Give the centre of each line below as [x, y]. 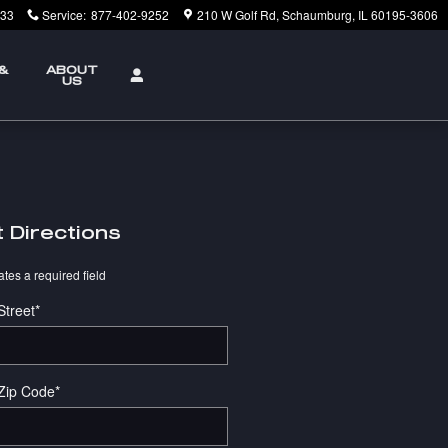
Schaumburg [317, 14]
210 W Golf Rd [236, 14]
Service [62, 14]
